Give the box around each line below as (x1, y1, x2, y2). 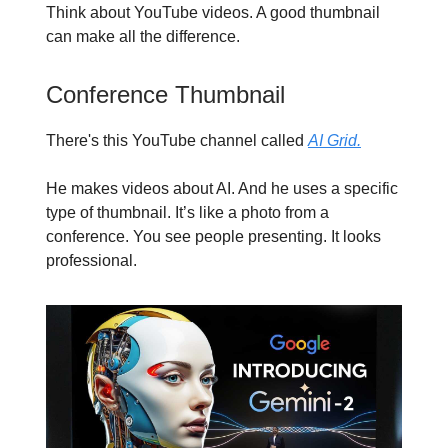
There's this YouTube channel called (46, 132, 308, 150)
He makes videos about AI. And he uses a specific (46, 180, 398, 198)
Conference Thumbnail (46, 81, 285, 109)
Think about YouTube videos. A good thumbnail (46, 4, 380, 22)
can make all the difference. (46, 28, 240, 46)
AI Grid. (308, 132, 361, 150)
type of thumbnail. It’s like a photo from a (46, 204, 329, 222)
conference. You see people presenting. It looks (46, 228, 381, 246)
